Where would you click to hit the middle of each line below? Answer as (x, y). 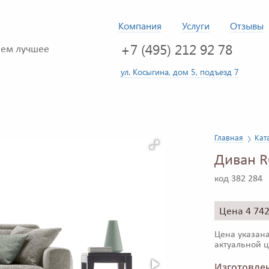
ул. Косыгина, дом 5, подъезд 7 (180, 71)
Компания (140, 26)
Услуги (196, 26)
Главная (229, 138)
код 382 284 (238, 179)
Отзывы (247, 26)
